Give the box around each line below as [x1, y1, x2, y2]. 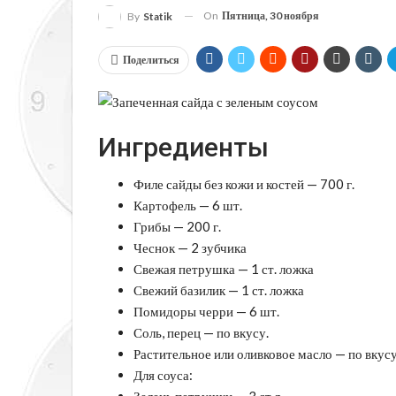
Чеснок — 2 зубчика [133, 239, 247, 255]
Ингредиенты [98, 131, 269, 163]
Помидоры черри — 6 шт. [133, 302, 279, 319]
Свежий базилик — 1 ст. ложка [133, 281, 304, 298]
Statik [143, 9, 172, 23]
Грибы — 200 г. [133, 217, 221, 234]
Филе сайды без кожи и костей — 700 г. [133, 175, 354, 192]
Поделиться [123, 52, 179, 66]
